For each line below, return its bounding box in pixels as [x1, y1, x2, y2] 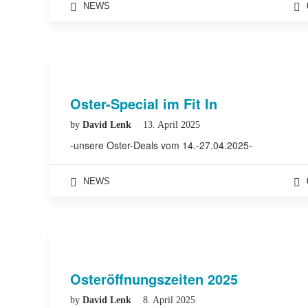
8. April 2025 [143, 295, 195, 305]
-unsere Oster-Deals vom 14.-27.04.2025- [70, 138, 252, 152]
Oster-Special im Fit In [70, 93, 217, 113]
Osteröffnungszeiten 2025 [70, 269, 238, 289]
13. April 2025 [143, 120, 200, 130]
